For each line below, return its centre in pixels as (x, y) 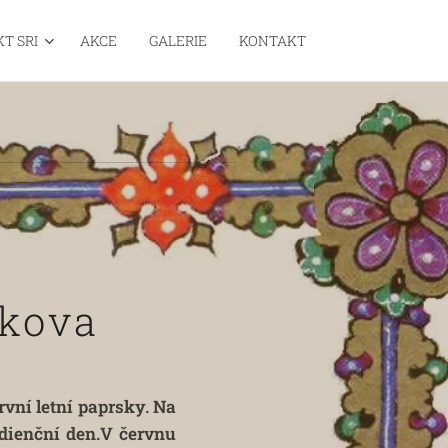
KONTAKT (272, 40)
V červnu (138, 433)
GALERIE (178, 40)
